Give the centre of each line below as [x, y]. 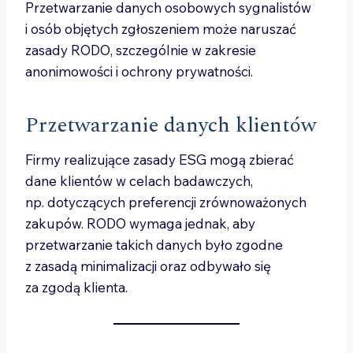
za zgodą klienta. [76, 287]
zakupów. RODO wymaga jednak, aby [140, 223]
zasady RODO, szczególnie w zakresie [141, 50]
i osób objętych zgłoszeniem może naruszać [161, 29]
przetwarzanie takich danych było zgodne [154, 245]
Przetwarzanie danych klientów [171, 125]
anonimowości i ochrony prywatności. [139, 71]
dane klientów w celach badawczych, [139, 181]
